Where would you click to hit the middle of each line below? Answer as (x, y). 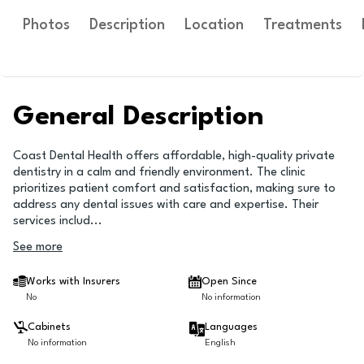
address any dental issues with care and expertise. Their (166, 205)
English (220, 343)
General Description (139, 117)
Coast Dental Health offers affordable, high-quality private (174, 156)
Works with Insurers (73, 282)
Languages (231, 327)
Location (214, 25)
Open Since (229, 282)
